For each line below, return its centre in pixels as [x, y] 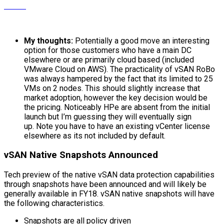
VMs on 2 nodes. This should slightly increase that [112, 88]
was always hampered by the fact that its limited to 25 [118, 78]
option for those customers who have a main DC [108, 50]
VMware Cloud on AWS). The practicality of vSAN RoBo [119, 69]
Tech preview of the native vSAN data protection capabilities [109, 175]
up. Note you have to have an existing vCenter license [117, 126]
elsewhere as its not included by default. [95, 135]
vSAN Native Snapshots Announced [81, 155]
